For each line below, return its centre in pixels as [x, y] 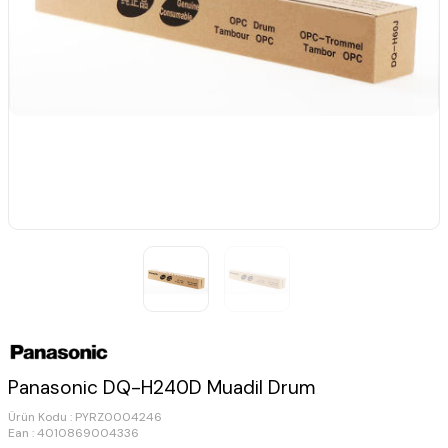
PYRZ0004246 [118, 417]
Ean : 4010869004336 [73, 433]
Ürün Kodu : [41, 417]
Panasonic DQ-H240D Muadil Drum [162, 388]
